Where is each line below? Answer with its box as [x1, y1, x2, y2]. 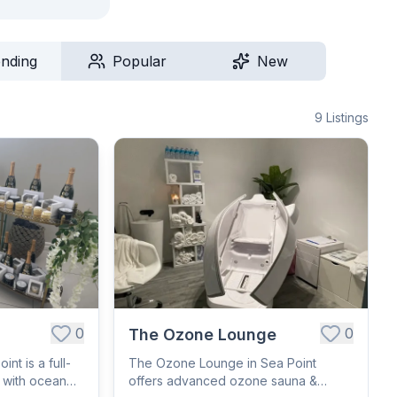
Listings [326, 110, 369, 125]
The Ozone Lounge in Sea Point [128, 355, 316, 370]
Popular [113, 52, 167, 70]
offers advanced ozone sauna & [128, 373, 317, 388]
